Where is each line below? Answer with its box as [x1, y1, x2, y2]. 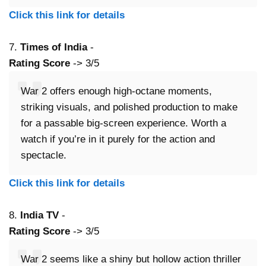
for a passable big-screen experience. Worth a [21, 118, 226, 129]
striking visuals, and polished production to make [21, 102, 237, 113]
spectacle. [21, 150, 66, 161]
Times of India [20, 42, 87, 53]
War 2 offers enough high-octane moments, [21, 85, 212, 97]
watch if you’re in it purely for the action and [21, 134, 215, 145]
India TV [20, 210, 59, 221]
